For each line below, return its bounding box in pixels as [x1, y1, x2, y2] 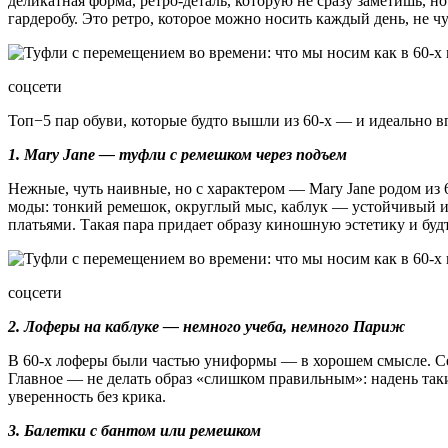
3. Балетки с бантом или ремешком [8, 421, 261, 439]
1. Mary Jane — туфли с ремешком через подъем [8, 145, 347, 163]
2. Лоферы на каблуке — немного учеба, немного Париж [8, 317, 405, 335]
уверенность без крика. [8, 387, 166, 405]
